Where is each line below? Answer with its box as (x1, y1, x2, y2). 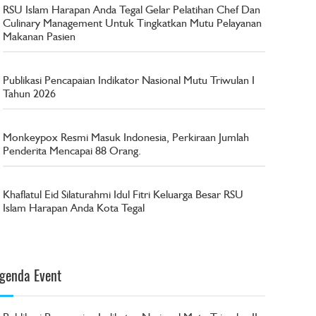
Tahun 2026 (3, 86, 56, 100)
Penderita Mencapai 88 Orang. (3, 143, 142, 157)
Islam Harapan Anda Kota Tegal (3, 200, 145, 214)
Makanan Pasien (3, 29, 76, 43)
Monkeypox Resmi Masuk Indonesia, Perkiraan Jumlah (3, 130, 250, 144)
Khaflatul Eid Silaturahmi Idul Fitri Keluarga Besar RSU (3, 187, 244, 201)
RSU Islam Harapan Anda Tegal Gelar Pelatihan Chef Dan (3, 2, 261, 16)
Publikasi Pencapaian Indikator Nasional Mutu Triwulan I (3, 73, 255, 87)
